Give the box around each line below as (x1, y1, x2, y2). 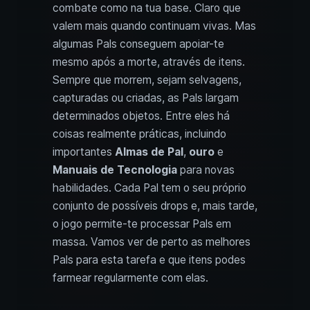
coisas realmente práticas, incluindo (53, 127, 226, 141)
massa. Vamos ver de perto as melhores (53, 235, 250, 249)
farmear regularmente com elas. (53, 271, 208, 285)
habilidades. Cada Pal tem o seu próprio (53, 181, 246, 195)
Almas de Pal (115, 145, 183, 159)
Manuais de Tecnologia (53, 163, 177, 177)
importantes (53, 145, 115, 159)
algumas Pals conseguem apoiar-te (53, 37, 224, 51)
